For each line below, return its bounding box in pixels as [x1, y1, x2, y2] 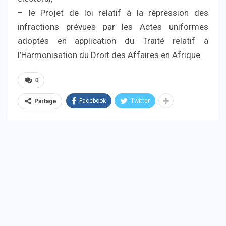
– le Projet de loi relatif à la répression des [18, 7, 208, 18]
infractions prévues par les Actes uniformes [18, 21, 208, 32]
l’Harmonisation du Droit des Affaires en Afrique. [18, 49, 202, 60]
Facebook [79, 97, 106, 104]
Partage [34, 97, 56, 105]
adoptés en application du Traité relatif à [18, 35, 208, 46]
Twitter [131, 97, 150, 104]
